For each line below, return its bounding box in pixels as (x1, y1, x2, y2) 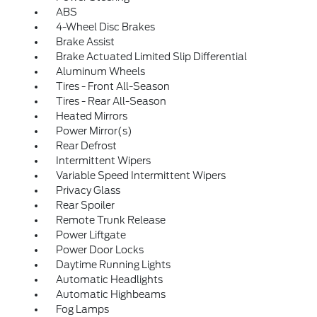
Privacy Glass (55, 185, 120, 197)
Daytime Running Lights (55, 259, 171, 271)
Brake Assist (55, 36, 115, 48)
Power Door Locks (55, 244, 144, 256)
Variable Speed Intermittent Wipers (55, 170, 226, 182)
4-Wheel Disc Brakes (55, 21, 155, 33)
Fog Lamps (55, 304, 109, 316)
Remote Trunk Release (55, 214, 166, 226)
